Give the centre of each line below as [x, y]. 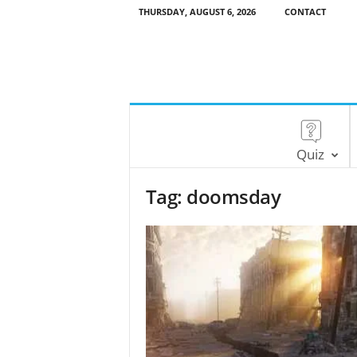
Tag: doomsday [213, 196]
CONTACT [305, 12]
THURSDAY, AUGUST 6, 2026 [197, 12]
